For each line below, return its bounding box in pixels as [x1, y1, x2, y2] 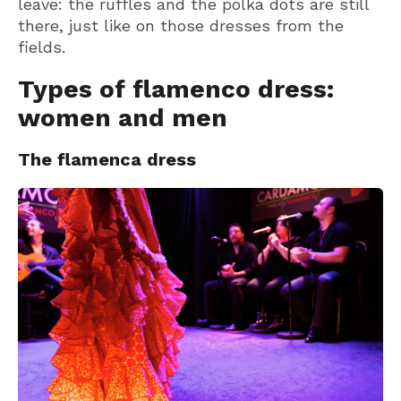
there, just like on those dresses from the [18, 15, 344, 35]
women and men [18, 103, 227, 133]
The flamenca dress [18, 149, 196, 171]
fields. [18, 37, 65, 56]
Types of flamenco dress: [18, 74, 334, 105]
